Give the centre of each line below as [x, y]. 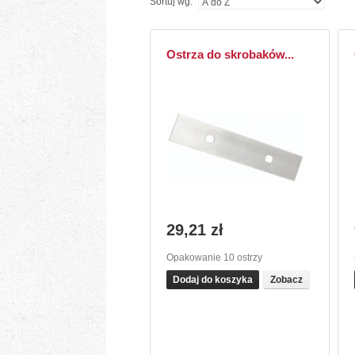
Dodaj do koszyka [213, 280]
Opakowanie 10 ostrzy [215, 258]
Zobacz [287, 280]
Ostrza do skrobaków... [231, 54]
